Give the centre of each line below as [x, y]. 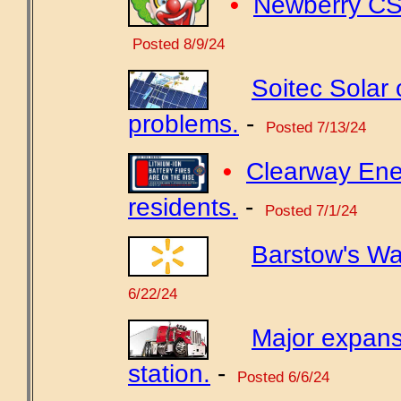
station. [169, 374]
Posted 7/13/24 [314, 127]
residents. [183, 207]
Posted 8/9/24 [176, 44]
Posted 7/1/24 [309, 210]
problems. [183, 124]
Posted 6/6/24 [281, 377]
